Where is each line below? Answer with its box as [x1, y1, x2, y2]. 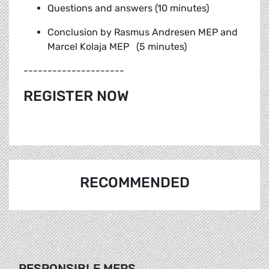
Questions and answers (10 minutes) [47, 2, 211, 14]
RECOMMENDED [79, 174, 190, 192]
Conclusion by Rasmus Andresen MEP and [47, 26, 238, 38]
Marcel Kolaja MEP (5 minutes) [47, 41, 187, 53]
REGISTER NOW [23, 88, 129, 105]
